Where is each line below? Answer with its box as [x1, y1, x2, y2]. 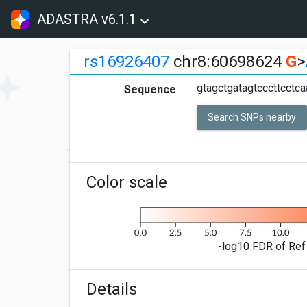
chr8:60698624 [169, 52, 286, 71]
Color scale [86, 173, 167, 193]
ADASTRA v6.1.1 [37, 11, 137, 27]
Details [86, 280, 137, 299]
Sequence [124, 83, 176, 96]
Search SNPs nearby [208, 112, 296, 123]
